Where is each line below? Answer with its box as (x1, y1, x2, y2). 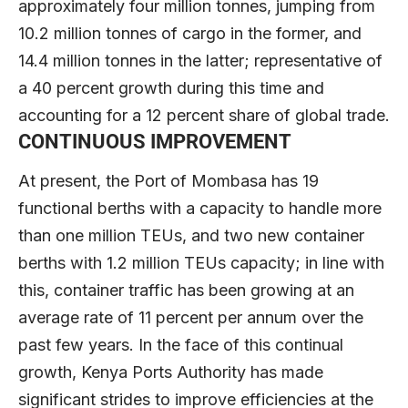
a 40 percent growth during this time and (18, 77, 324, 97)
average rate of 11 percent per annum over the (18, 308, 363, 328)
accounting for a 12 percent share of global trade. (18, 105, 390, 125)
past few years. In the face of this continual (18, 335, 343, 355)
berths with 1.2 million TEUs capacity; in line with (18, 253, 384, 273)
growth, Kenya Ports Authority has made (18, 362, 323, 382)
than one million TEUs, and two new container (18, 226, 364, 246)
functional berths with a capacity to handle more (18, 199, 382, 219)
